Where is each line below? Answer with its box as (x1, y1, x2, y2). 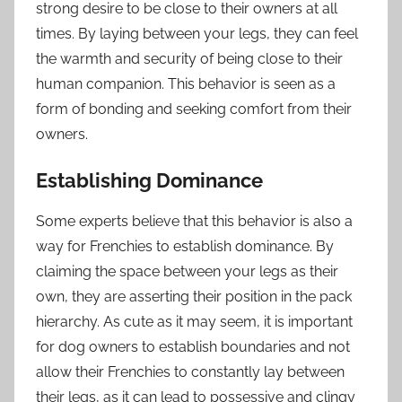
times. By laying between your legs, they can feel (36, 25, 358, 43)
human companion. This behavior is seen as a (36, 75, 336, 93)
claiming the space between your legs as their (36, 262, 338, 280)
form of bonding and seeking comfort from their (36, 100, 352, 118)
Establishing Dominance (36, 169, 263, 193)
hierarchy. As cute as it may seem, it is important (36, 312, 353, 330)
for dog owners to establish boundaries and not (36, 337, 350, 355)
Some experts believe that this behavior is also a (36, 212, 353, 230)
